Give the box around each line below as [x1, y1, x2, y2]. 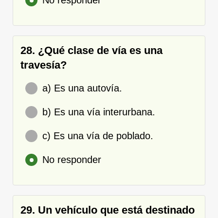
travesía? [20, 58, 67, 71]
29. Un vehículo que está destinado [20, 203, 195, 216]
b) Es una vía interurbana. [42, 106, 155, 117]
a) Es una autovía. [42, 82, 122, 93]
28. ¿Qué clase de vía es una [20, 44, 163, 56]
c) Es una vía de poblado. [42, 130, 153, 141]
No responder [42, 154, 101, 165]
